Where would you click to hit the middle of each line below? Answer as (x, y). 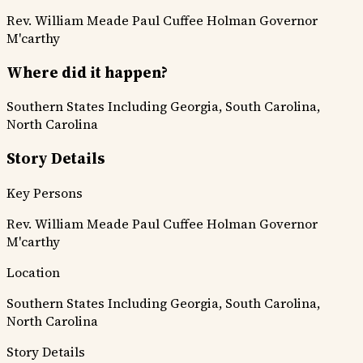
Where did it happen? (87, 72)
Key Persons (45, 192)
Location (33, 272)
